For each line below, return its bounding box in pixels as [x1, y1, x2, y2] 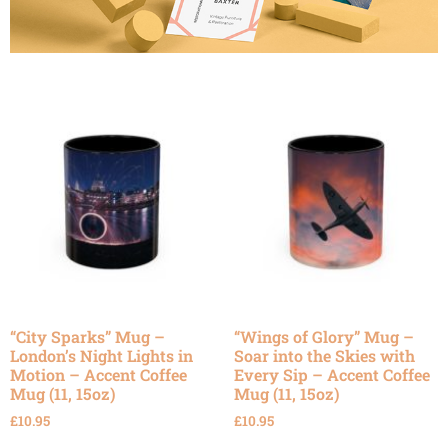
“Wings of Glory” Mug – [234, 325, 414, 347]
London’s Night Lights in [10, 344, 193, 366]
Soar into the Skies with [234, 344, 415, 366]
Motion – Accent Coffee [10, 363, 187, 385]
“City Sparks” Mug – [10, 325, 165, 347]
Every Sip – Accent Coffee [234, 363, 430, 385]
